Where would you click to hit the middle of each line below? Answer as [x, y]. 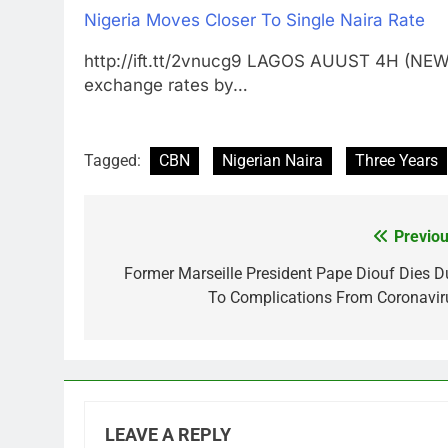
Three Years [396, 161]
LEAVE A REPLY [168, 435]
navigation [159, 278]
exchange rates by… [166, 84]
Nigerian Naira [272, 161]
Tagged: [114, 161]
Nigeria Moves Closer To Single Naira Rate [254, 19]
